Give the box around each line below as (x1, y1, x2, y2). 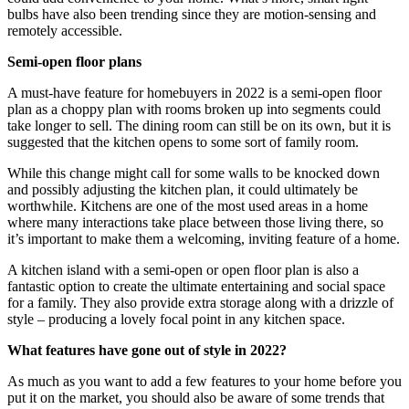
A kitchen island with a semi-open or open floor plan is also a (7, 262, 359, 278)
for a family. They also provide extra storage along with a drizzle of (7, 295, 393, 311)
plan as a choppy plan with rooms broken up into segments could (7, 101, 381, 118)
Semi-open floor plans (7, 54, 142, 70)
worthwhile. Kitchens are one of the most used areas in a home (7, 198, 368, 215)
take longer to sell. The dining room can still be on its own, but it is (7, 118, 391, 134)
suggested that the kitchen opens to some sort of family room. (7, 134, 359, 151)
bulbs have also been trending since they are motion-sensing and (7, 6, 376, 23)
